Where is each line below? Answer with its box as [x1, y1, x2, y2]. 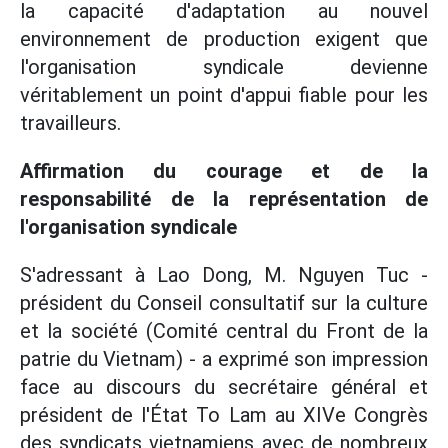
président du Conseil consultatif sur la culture [20, 291, 428, 316]
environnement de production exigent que [20, 27, 428, 52]
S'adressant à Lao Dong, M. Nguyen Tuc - [20, 263, 428, 288]
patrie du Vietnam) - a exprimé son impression [20, 347, 428, 372]
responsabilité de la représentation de [20, 187, 428, 212]
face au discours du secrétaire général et [20, 375, 428, 400]
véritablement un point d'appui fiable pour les [20, 83, 428, 108]
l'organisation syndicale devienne [20, 55, 428, 80]
